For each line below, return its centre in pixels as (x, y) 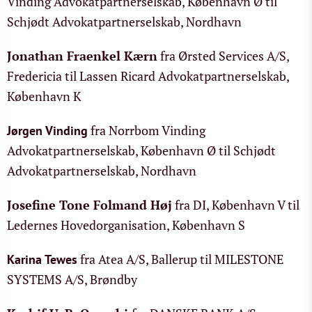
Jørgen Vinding (47, 131)
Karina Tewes (42, 259)
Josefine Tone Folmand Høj (89, 205)
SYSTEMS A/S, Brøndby (72, 279)
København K (44, 96)
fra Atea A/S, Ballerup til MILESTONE (180, 259)
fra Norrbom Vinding (147, 130)
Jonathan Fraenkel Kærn (82, 56)
